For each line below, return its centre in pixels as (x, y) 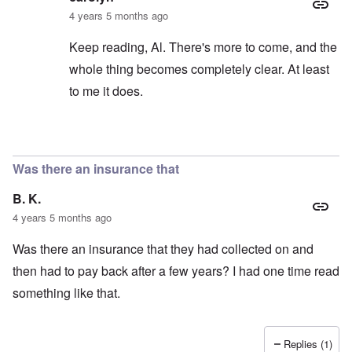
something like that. (66, 293)
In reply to (97, 140)
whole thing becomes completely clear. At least (199, 69)
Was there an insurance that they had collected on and (163, 249)
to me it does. (106, 91)
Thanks (147, 140)
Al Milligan (216, 140)
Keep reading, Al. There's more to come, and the (203, 47)
